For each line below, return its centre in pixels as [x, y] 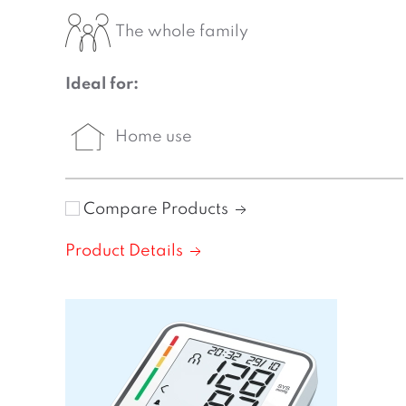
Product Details [126, 251]
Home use [154, 137]
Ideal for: [102, 84]
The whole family [182, 32]
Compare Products [158, 209]
